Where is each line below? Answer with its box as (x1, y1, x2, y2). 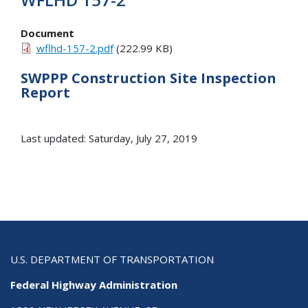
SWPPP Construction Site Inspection (21, 69, 276, 88)
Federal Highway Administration (10, 278, 177, 292)
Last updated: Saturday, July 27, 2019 (21, 131, 197, 146)
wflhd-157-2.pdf (36, 41, 113, 55)
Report (21, 83, 70, 102)
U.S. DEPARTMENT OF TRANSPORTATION (10, 252, 214, 267)
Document (21, 25, 74, 40)
